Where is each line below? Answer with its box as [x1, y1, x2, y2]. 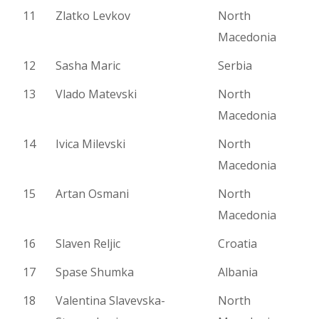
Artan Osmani [56, 186, 130, 202]
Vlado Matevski [56, 86, 137, 103]
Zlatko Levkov [56, 8, 131, 24]
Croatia [218, 236, 258, 252]
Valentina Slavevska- [56, 293, 166, 309]
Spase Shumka [56, 264, 135, 281]
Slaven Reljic [56, 236, 121, 252]
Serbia [218, 58, 253, 74]
